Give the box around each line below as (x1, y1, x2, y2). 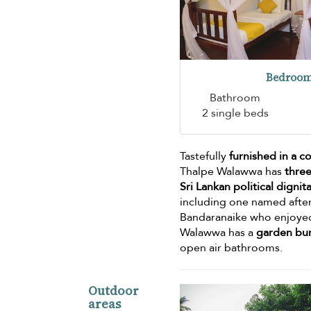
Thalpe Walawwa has (180, 163, 283, 179)
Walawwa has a (180, 224, 257, 240)
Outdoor (88, 281, 139, 299)
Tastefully (180, 148, 230, 164)
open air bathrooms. (180, 239, 283, 255)
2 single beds (201, 105, 269, 121)
